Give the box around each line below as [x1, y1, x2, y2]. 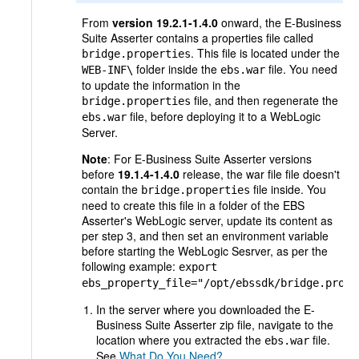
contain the [82, 181, 141, 198]
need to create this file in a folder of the [82, 197, 283, 214]
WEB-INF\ [82, 63, 133, 77]
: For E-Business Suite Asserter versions [107, 151, 312, 167]
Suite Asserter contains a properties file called [82, 30, 313, 46]
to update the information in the [82, 77, 240, 94]
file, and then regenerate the [191, 92, 338, 109]
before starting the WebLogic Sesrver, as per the [82, 243, 328, 260]
